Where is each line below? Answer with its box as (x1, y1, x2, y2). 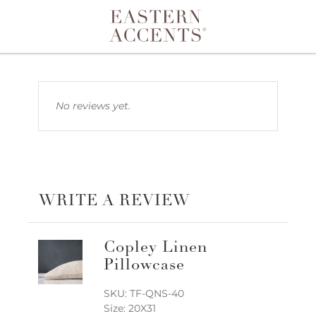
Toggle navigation (23, 28, 173, 49)
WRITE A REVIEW (39, 194, 190, 209)
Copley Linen (103, 241, 207, 256)
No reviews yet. (56, 99, 130, 112)
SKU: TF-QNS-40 (103, 287, 184, 300)
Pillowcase (103, 258, 185, 274)
